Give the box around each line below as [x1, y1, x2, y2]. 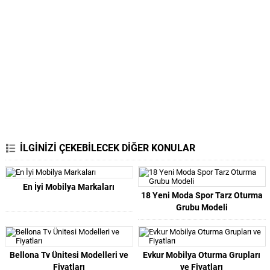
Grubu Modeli [175, 202, 228, 212]
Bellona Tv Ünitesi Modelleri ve [9, 250, 128, 260]
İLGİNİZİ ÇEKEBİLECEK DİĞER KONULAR [20, 142, 195, 154]
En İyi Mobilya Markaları [23, 182, 115, 192]
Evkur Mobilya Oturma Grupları [143, 250, 261, 260]
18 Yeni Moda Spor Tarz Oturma [140, 190, 263, 200]
